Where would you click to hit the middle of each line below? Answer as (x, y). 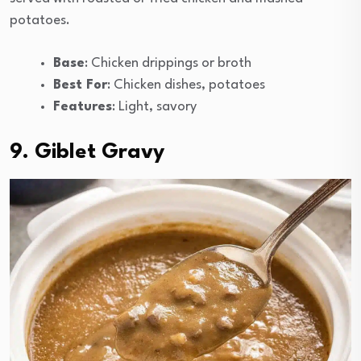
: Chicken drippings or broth (168, 64)
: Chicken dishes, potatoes (186, 85)
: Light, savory (154, 107)
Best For (80, 85)
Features (83, 107)
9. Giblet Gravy (87, 153)
